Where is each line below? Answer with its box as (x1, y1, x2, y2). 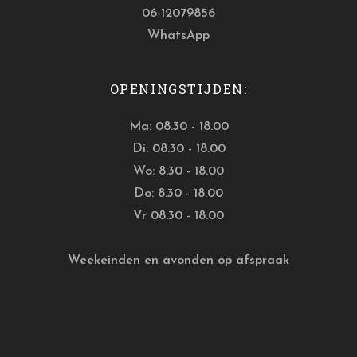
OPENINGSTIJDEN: (109, 80, 248, 97)
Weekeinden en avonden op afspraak (68, 254, 289, 267)
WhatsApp (147, 29, 210, 42)
